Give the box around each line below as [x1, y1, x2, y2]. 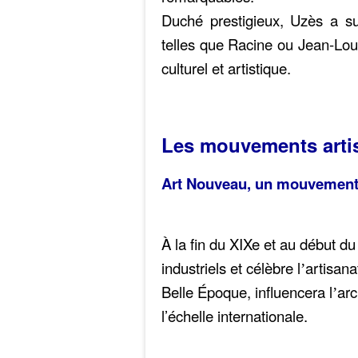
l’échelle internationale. [161, 305, 308, 326]
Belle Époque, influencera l [161, 281, 332, 302]
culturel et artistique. [161, 58, 291, 78]
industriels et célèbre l [161, 257, 300, 278]
